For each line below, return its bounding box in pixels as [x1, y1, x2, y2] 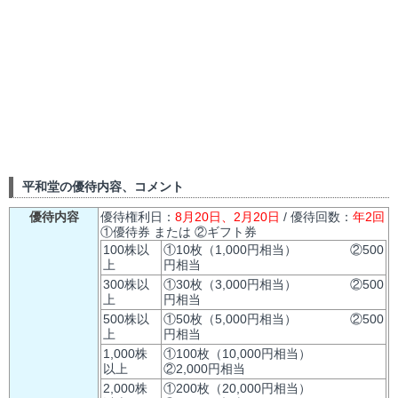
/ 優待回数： [280, 210, 353, 224]
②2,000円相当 [163, 362, 245, 376]
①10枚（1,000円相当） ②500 [163, 243, 384, 257]
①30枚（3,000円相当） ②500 [163, 277, 384, 291]
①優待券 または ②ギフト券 [100, 225, 257, 239]
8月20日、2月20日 [175, 210, 280, 224]
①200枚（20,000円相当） [163, 381, 348, 395]
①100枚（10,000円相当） [163, 346, 348, 361]
